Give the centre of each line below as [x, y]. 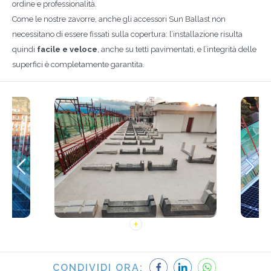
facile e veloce [67, 49]
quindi [24, 49]
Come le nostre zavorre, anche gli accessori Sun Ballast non [119, 19]
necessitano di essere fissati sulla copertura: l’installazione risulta [127, 34]
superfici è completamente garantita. [78, 64]
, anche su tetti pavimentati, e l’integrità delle [177, 49]
